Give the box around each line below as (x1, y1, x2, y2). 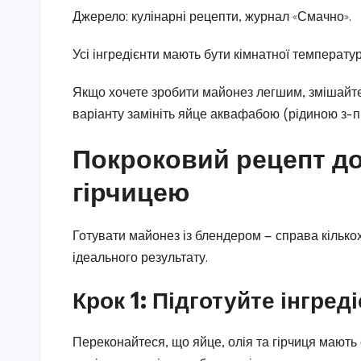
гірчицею (73, 174, 189, 207)
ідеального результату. (73, 251, 208, 266)
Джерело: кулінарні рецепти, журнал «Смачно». (73, 10, 351, 24)
